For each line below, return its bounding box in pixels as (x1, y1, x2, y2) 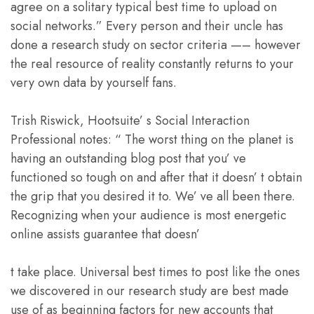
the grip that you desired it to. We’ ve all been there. (11, 186, 295, 205)
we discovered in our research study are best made (11, 281, 289, 300)
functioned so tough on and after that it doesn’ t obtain (11, 168, 302, 186)
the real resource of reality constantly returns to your (11, 54, 294, 73)
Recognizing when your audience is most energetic (11, 205, 287, 224)
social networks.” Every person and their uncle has (11, 16, 283, 35)
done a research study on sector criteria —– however (11, 35, 301, 54)
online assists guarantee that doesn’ (11, 224, 200, 243)
